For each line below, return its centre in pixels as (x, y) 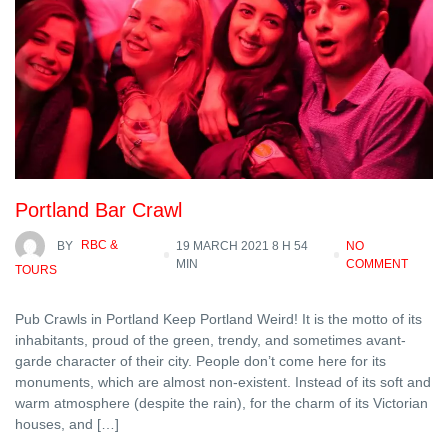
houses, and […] (67, 424)
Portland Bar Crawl (98, 210)
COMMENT (377, 264)
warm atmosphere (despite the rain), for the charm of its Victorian (221, 403)
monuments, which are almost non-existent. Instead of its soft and (223, 382)
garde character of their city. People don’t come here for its (200, 361)
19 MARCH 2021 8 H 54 (242, 246)
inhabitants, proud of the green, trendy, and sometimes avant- (210, 340)
